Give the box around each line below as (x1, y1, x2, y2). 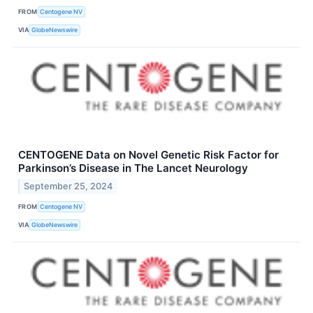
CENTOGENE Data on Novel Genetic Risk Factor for (18, 147, 279, 161)
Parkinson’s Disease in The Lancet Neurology (18, 161, 248, 175)
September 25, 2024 (24, 180, 113, 191)
